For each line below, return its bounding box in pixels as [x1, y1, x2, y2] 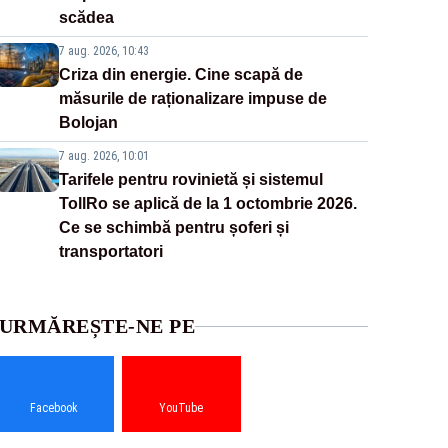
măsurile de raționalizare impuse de [58, 90, 327, 108]
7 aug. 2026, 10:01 [58, 149, 149, 164]
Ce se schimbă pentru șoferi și [58, 219, 289, 237]
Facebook [30, 401, 79, 416]
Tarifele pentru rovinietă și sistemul [58, 171, 323, 189]
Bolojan [58, 114, 118, 132]
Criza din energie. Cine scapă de [58, 66, 303, 84]
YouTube [159, 401, 204, 416]
